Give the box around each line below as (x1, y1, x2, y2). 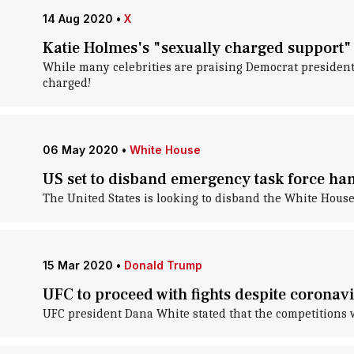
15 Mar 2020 (42, 258, 113, 272)
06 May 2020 (42, 143, 119, 156)
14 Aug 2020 (42, 12, 113, 25)
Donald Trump (123, 258, 202, 272)
